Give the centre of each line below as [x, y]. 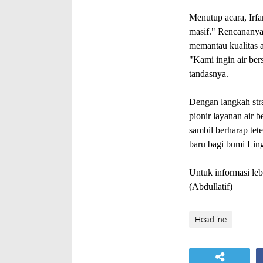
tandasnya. [211, 74]
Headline [211, 220]
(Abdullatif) [211, 186]
